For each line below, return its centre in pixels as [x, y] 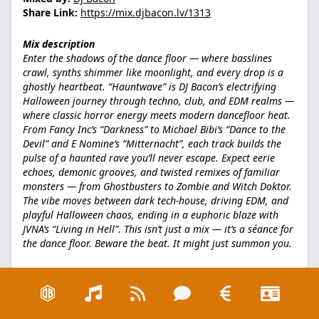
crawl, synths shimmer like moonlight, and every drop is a [153, 72]
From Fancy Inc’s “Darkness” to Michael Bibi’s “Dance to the [154, 129]
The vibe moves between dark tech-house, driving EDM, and [156, 200]
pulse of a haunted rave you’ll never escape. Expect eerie [149, 158]
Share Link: [50, 12]
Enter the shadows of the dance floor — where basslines [147, 58]
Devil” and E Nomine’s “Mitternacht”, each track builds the [152, 143]
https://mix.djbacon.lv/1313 [146, 12]
